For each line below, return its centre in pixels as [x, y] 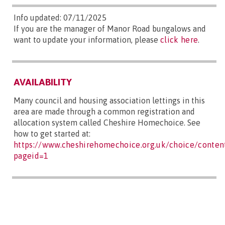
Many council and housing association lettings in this [109, 100]
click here [179, 39]
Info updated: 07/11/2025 [60, 17]
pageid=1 [31, 155]
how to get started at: [52, 133]
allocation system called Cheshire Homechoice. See [107, 122]
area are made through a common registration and [104, 111]
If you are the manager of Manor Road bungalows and [110, 28]
